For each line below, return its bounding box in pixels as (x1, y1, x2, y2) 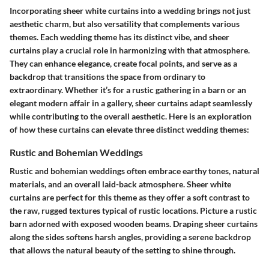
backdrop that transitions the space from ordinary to (10, 71, 205, 82)
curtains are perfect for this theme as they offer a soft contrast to (10, 192, 250, 203)
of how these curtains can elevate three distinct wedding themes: (10, 124, 249, 135)
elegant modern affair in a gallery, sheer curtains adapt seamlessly (10, 98, 252, 109)
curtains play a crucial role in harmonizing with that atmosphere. (10, 45, 250, 56)
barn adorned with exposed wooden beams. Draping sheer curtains (10, 219, 258, 229)
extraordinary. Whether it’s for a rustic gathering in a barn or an (10, 85, 246, 95)
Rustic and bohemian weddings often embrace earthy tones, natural (10, 166, 259, 177)
